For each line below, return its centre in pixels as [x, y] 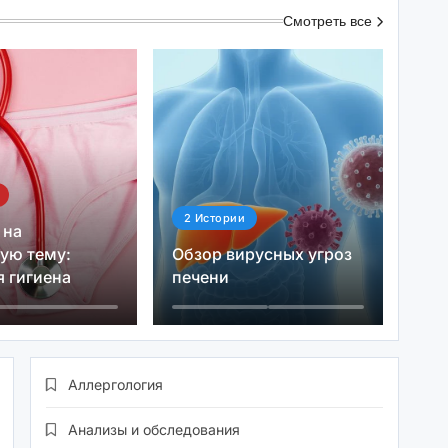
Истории [218, 217]
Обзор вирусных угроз [261, 253]
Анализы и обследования [154, 430]
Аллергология [116, 385]
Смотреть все [327, 23]
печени [200, 276]
